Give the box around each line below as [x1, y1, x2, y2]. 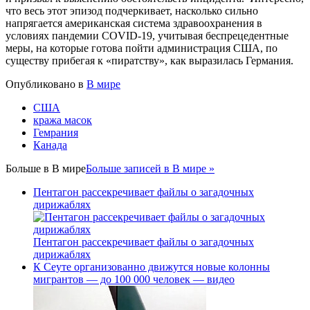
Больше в [6, 163, 52, 175]
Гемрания [33, 127, 78, 139]
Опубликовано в [6, 78, 84, 91]
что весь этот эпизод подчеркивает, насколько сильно [6, 5, 258, 17]
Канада [33, 139, 67, 152]
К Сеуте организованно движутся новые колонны [33, 261, 270, 273]
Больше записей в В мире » [86, 163, 215, 175]
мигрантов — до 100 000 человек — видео [33, 273, 235, 286]
